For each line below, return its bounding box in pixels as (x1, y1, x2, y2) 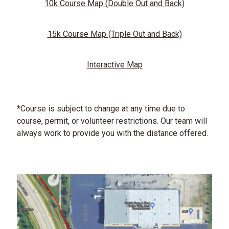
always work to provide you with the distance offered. (17, 128, 209, 139)
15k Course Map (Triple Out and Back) (47, 29, 182, 39)
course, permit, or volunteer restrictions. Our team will (17, 116, 208, 126)
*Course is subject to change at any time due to (17, 104, 186, 114)
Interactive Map (86, 60, 143, 70)
